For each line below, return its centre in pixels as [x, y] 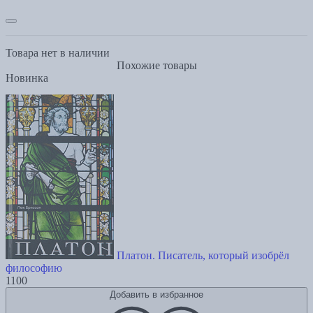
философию [34, 268]
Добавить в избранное [156, 295]
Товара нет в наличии [58, 53]
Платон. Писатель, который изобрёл [203, 256]
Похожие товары [156, 66]
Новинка [27, 78]
